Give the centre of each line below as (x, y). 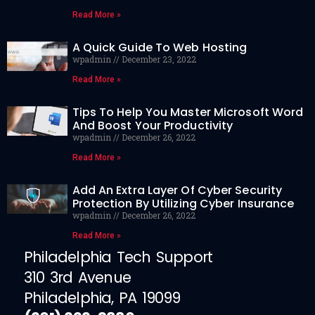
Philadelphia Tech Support (118, 257)
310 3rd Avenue (77, 278)
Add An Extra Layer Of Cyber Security (177, 191)
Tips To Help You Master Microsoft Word (188, 112)
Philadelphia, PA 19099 (102, 298)
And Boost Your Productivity (153, 126)
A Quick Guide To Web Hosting (160, 48)
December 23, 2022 (157, 59)
